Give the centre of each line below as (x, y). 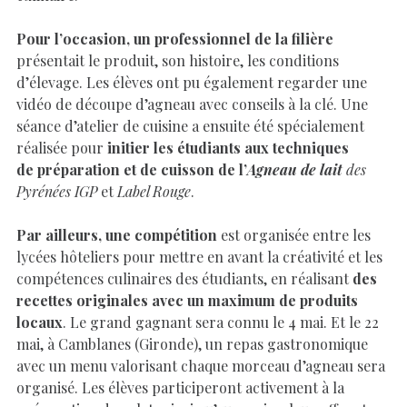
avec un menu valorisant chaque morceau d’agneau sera (201, 365)
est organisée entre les (294, 234)
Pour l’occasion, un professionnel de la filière (175, 38)
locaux (40, 322)
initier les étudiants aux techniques (228, 147)
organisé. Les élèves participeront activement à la (180, 387)
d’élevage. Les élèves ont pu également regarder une (192, 82)
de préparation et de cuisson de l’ (132, 169)
